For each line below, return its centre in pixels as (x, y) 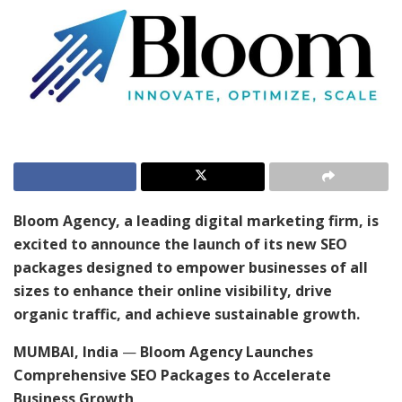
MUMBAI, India (66, 352)
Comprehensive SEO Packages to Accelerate (172, 376)
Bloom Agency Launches (227, 352)
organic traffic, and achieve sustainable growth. (187, 315)
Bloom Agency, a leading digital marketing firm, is (196, 221)
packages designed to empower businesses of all (191, 268)
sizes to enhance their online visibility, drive (173, 291)
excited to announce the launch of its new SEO (180, 245)
